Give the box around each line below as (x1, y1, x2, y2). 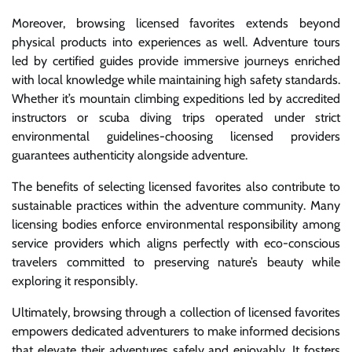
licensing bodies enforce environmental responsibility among (12, 216, 340, 232)
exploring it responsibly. (12, 273, 137, 288)
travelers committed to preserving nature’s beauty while (12, 254, 340, 269)
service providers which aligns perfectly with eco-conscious (12, 235, 340, 251)
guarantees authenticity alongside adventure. (12, 147, 247, 163)
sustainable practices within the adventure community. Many (12, 197, 340, 213)
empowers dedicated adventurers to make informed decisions (12, 323, 340, 339)
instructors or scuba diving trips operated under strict (12, 109, 340, 125)
